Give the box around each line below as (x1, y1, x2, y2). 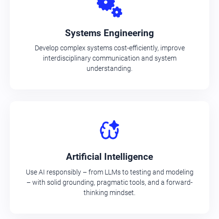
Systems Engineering (65, 27, 154, 39)
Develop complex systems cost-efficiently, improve (34, 44, 185, 52)
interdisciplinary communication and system (43, 54, 176, 63)
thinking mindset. (84, 188, 135, 197)
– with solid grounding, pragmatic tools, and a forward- (26, 178, 193, 186)
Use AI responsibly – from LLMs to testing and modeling (25, 168, 194, 176)
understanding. (87, 65, 132, 73)
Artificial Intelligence (66, 151, 153, 163)
